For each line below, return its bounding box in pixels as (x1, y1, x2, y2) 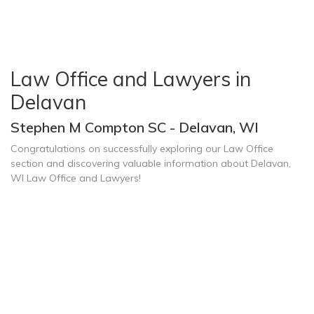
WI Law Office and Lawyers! (11, 172, 141, 184)
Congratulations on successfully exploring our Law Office (11, 142, 273, 155)
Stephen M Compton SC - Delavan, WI (11, 118, 259, 136)
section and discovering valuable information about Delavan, (11, 157, 291, 170)
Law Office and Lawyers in (11, 67, 251, 91)
